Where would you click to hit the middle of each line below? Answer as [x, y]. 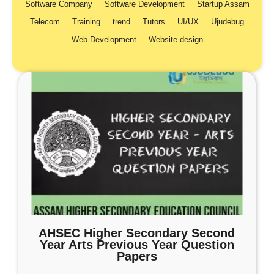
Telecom [45, 22]
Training [86, 22]
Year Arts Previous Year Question [137, 245]
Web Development [104, 39]
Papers [137, 256]
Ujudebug [228, 22]
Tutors [154, 22]
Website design [176, 39]
